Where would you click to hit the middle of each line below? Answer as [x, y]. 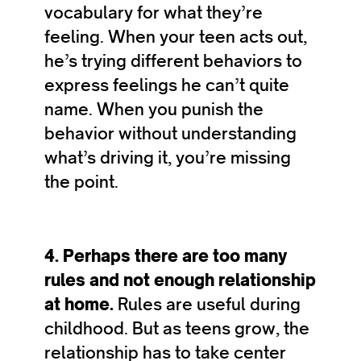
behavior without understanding [170, 133]
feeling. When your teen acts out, [176, 37]
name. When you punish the [154, 109]
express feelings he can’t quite [167, 85]
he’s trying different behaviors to [173, 61]
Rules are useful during [209, 304]
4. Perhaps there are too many [166, 256]
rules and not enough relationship [180, 280]
